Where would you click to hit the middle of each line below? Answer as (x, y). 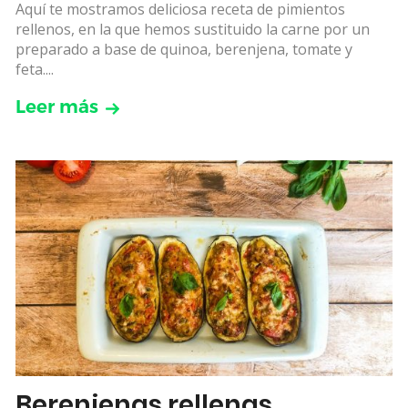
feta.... (35, 70)
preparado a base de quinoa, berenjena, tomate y (184, 50)
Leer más (57, 107)
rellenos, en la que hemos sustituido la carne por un (193, 30)
